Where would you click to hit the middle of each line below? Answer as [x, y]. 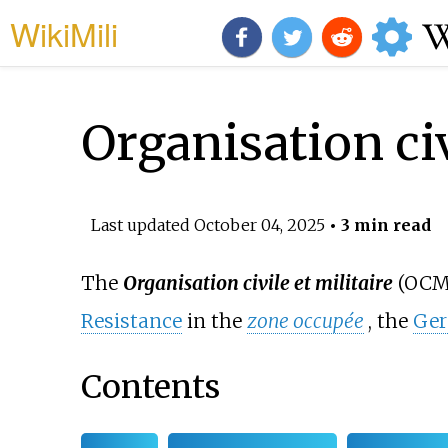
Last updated [142, 224]
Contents [150, 386]
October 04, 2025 [259, 224]
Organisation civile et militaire [257, 283]
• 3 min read [377, 224]
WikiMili [64, 33]
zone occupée [305, 321]
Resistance [131, 321]
